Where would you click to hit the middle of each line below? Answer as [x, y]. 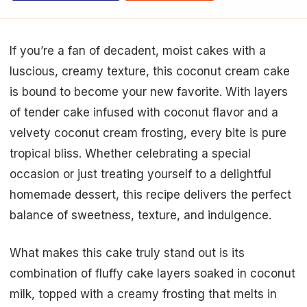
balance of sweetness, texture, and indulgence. [140, 215]
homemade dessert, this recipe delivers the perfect [150, 194]
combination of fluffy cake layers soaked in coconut [152, 274]
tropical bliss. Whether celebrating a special [130, 153]
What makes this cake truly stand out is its [127, 253]
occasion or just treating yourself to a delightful [140, 174]
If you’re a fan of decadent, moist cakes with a [138, 50]
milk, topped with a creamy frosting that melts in [143, 294]
